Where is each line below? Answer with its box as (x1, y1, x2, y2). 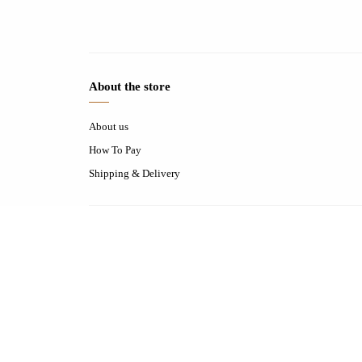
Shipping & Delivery (89, 167, 180, 179)
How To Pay (89, 144, 141, 156)
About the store (89, 80, 170, 93)
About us (89, 120, 128, 133)
